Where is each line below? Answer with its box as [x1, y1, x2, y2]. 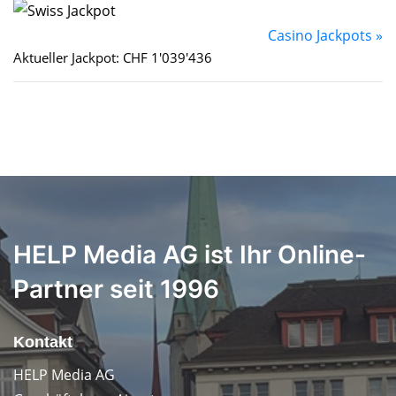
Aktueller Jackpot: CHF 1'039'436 [13, 49, 212, 67]
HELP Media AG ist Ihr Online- [13, 240, 366, 270]
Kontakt [13, 333, 72, 352]
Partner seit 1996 [13, 274, 219, 305]
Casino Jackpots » [268, 26, 383, 46]
